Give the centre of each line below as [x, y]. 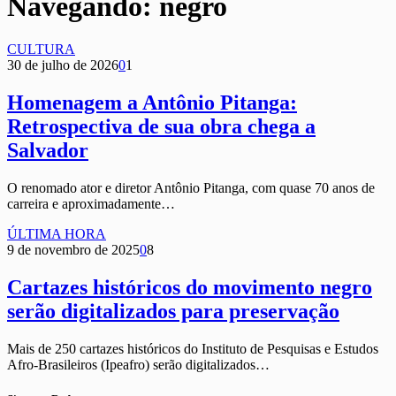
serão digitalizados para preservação [173, 311]
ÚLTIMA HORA [57, 234]
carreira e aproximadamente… [91, 204]
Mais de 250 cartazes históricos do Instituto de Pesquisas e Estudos [193, 348]
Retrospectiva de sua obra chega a [161, 127]
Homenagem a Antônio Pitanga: [152, 103]
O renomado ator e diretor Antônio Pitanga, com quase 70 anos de [191, 188]
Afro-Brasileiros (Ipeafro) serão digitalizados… [138, 364]
